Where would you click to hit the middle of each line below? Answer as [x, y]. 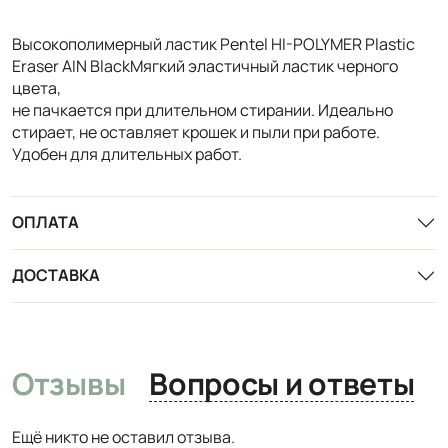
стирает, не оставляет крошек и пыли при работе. [196, 131]
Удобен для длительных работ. [127, 153]
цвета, [36, 87]
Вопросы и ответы [361, 383]
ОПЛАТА [45, 222]
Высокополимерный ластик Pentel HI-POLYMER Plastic [213, 43]
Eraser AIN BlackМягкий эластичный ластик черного [205, 65]
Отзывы [69, 383]
